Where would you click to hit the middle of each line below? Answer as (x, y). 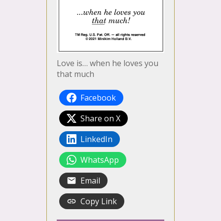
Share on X (100, 119)
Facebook (98, 98)
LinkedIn (96, 139)
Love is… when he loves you (108, 63)
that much (75, 74)
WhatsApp (100, 160)
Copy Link (99, 202)
